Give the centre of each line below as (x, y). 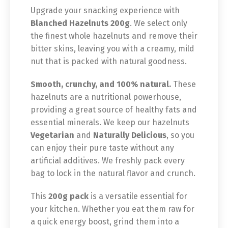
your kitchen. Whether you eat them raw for (112, 209)
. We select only (159, 23)
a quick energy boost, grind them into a (105, 222)
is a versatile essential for (138, 196)
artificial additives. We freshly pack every (108, 161)
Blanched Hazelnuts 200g (80, 23)
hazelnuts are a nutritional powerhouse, (106, 97)
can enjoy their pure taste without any (102, 148)
